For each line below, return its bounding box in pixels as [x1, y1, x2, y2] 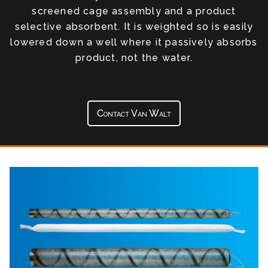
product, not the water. [75, 52, 193, 64]
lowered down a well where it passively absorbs [10, 36, 258, 48]
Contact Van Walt [97, 107, 171, 119]
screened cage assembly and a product [32, 5, 236, 17]
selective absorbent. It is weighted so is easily [14, 21, 254, 33]
